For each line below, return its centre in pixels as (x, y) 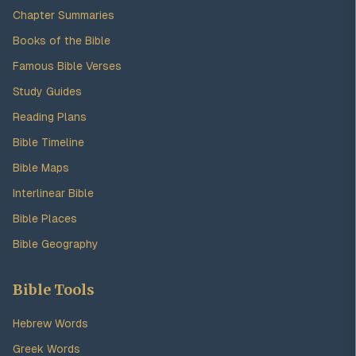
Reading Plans (50, 117)
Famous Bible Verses (67, 66)
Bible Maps (41, 168)
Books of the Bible (62, 41)
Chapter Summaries (64, 15)
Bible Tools (54, 290)
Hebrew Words (50, 323)
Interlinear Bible (53, 193)
